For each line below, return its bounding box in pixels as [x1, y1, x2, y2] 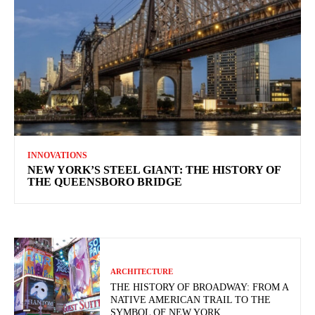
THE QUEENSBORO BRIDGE [27, 175, 182, 188]
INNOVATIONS [27, 150, 87, 160]
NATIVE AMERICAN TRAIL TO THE [110, 294, 271, 305]
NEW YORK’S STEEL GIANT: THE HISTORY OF [27, 163, 281, 176]
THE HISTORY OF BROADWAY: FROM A [110, 281, 290, 292]
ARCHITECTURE [110, 266, 174, 276]
